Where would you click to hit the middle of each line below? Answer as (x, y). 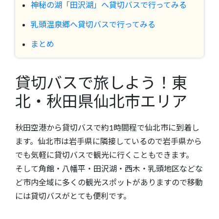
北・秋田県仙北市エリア (101, 101)
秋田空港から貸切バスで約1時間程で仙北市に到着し (107, 128)
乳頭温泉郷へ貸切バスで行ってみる (93, 24)
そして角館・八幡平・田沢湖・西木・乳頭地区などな (109, 169)
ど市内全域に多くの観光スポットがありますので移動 (109, 182)
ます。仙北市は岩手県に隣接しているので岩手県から (109, 141)
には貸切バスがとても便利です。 (73, 196)
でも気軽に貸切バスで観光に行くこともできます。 (104, 155)
